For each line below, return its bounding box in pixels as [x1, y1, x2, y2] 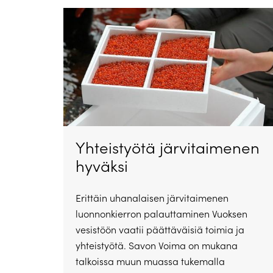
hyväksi [76, 155, 128, 177]
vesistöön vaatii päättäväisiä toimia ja [76, 223, 244, 236]
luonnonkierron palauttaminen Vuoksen [76, 207, 247, 221]
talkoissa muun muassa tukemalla [76, 255, 225, 268]
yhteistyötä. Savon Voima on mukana [76, 239, 238, 252]
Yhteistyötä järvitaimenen [76, 136, 260, 158]
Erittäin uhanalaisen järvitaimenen [76, 191, 229, 205]
